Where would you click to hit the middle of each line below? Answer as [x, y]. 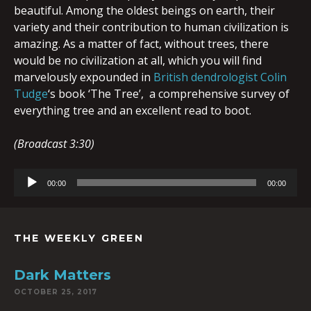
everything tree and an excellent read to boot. [133, 110]
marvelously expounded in [84, 77]
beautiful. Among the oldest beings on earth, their [144, 10]
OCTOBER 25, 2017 [56, 292]
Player [30, 193]
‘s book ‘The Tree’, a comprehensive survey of [169, 94]
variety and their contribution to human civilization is [151, 27]
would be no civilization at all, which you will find [138, 60]
